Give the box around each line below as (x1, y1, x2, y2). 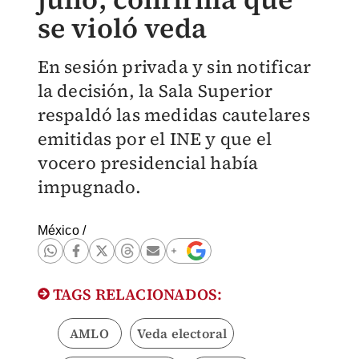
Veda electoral (136, 325, 228, 342)
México (37, 224, 79, 237)
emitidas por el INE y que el (37, 127, 272, 151)
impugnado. (37, 175, 142, 199)
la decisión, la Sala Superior (37, 79, 273, 103)
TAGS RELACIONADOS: (49, 284, 223, 305)
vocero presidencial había (37, 151, 259, 175)
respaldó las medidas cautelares (37, 103, 310, 127)
